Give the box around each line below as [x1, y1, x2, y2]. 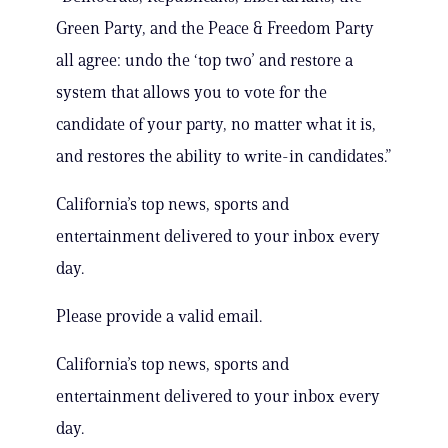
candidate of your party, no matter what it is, [56, 114, 376, 135]
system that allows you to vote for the [56, 82, 327, 103]
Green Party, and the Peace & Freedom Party [56, 18, 374, 39]
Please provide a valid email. [56, 306, 262, 327]
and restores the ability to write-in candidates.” [56, 146, 391, 167]
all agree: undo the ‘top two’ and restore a [56, 50, 353, 71]
